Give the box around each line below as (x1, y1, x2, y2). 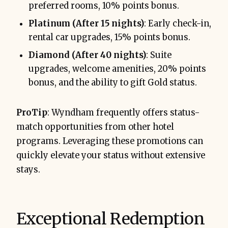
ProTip (16, 107, 47, 119)
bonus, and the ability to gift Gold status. (28, 77, 197, 89)
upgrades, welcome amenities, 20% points (28, 64, 206, 75)
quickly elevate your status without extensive (16, 150, 205, 161)
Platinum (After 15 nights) (28, 18, 144, 30)
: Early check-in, (144, 18, 211, 30)
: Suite (146, 50, 172, 61)
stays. (16, 164, 40, 176)
